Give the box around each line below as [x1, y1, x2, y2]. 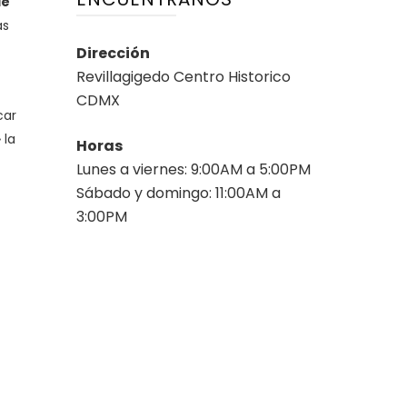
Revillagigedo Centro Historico [75, 65, 291, 87]
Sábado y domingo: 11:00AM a [75, 182, 281, 203]
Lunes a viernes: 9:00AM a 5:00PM [75, 158, 311, 180]
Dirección [75, 42, 150, 64]
